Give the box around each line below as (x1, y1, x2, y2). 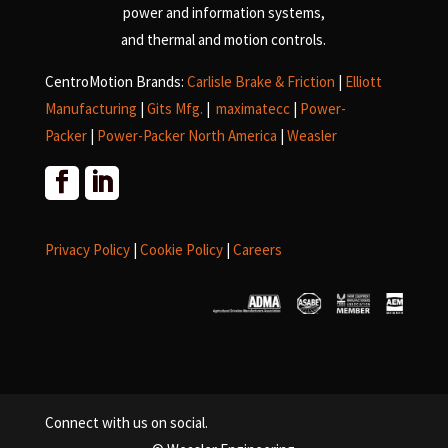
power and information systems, (122, 3, 325, 23)
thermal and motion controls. (147, 30, 327, 50)
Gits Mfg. (146, 99, 203, 119)
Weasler (286, 126, 337, 146)
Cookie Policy (139, 240, 223, 260)
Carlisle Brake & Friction (186, 72, 335, 92)
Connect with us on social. (44, 413, 208, 433)
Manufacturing (44, 99, 137, 119)
